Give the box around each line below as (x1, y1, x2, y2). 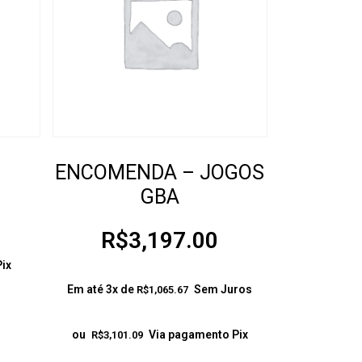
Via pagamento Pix (148, 328, 248, 342)
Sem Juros (194, 283, 253, 297)
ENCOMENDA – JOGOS (55, 160, 265, 184)
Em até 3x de (67, 283, 137, 297)
